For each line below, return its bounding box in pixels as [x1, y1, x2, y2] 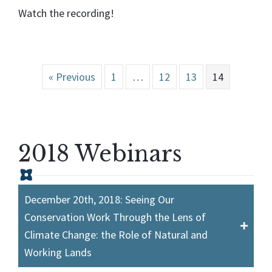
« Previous [49, 69, 95, 84]
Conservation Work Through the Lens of [24, 209, 206, 224]
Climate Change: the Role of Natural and [24, 227, 208, 242]
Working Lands [24, 245, 92, 259]
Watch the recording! [18, 5, 117, 20]
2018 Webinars [18, 140, 182, 168]
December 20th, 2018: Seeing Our [24, 192, 174, 206]
